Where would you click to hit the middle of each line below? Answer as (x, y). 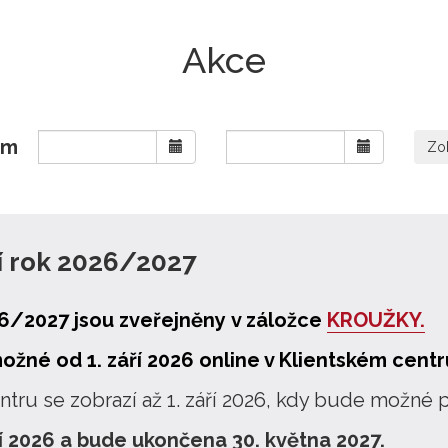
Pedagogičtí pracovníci (171, 49)
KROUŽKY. (376, 320)
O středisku (117, 15)
